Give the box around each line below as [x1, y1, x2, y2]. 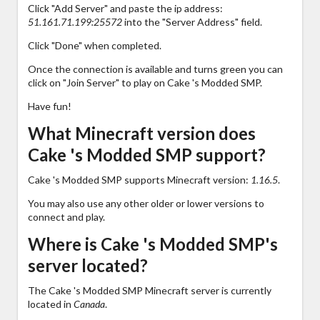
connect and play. [28, 210, 105, 223]
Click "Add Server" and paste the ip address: [28, 1, 223, 14]
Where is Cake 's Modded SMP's [28, 233, 278, 254]
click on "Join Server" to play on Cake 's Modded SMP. [28, 76, 262, 89]
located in [28, 297, 74, 310]
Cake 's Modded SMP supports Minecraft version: [28, 173, 251, 186]
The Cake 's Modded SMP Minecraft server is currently [28, 284, 271, 296]
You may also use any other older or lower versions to [28, 196, 264, 209]
